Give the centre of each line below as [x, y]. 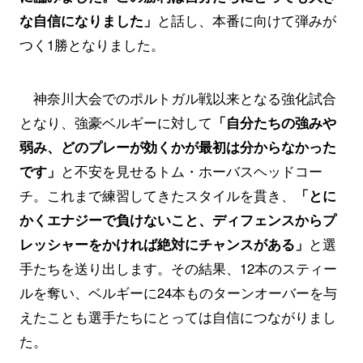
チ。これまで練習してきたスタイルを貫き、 [157, 195]
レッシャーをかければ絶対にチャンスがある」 [164, 243]
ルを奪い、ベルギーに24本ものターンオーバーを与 [178, 292]
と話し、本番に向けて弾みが [246, 20]
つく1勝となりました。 [92, 45]
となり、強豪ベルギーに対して [115, 122]
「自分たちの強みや [274, 122]
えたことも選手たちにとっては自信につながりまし [177, 316]
